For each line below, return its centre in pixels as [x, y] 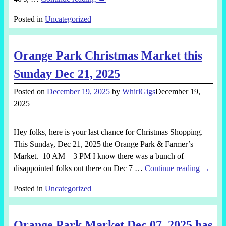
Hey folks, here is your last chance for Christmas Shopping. [109, 132]
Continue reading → [177, 168]
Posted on [30, 92]
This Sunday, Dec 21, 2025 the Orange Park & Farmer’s [103, 144]
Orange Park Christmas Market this [108, 55]
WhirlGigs [138, 92]
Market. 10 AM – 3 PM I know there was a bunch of [98, 156]
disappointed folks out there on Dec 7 [74, 168]
